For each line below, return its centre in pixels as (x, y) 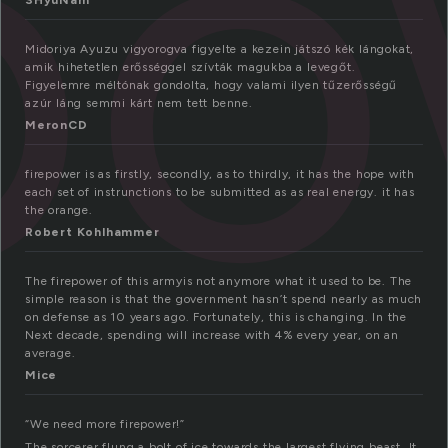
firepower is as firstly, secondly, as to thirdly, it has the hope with (220, 174)
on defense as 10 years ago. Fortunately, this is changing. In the (216, 317)
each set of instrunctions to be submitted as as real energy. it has (220, 192)
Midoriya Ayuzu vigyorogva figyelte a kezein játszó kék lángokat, (220, 49)
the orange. (59, 210)
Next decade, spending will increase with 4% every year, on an (212, 335)
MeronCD (56, 125)
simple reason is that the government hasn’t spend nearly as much (224, 299)
